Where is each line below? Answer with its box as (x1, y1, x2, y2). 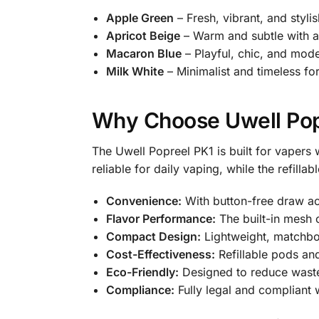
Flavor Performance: (105, 211, 216, 226)
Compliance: (105, 282, 174, 297)
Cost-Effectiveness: (105, 246, 215, 261)
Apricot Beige (105, 28, 180, 43)
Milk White (105, 63, 164, 78)
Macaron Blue (105, 46, 182, 61)
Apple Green (105, 10, 174, 25)
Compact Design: (105, 229, 201, 244)
